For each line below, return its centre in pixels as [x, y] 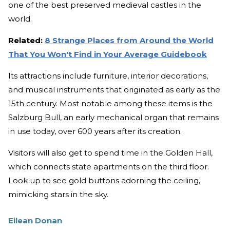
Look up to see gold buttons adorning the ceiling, [104, 180]
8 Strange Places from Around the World [129, 40]
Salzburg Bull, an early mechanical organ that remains [113, 117]
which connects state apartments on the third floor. [109, 166]
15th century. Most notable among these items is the [110, 103]
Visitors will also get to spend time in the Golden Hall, [110, 152]
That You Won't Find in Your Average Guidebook [108, 54]
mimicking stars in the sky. [58, 194]
